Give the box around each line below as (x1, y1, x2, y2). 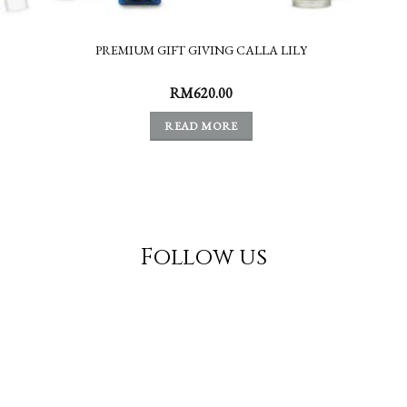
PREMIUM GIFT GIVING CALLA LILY (94, 42, 307, 58)
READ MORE (164, 118, 238, 134)
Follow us (140, 242, 267, 274)
